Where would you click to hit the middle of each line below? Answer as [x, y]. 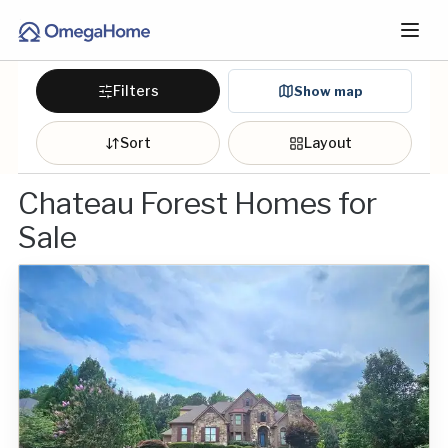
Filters [135, 90]
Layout [327, 142]
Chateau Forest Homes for [197, 203]
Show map [328, 90]
